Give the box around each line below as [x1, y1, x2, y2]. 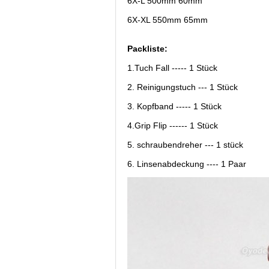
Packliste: [127, 43, 168, 53]
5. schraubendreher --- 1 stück [127, 139, 243, 150]
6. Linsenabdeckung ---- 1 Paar [127, 159, 246, 169]
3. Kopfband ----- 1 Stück [127, 101, 222, 111]
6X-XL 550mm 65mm [127, 14, 208, 25]
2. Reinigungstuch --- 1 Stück [127, 82, 238, 92]
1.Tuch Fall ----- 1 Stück [127, 62, 217, 73]
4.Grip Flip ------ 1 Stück [127, 120, 218, 130]
